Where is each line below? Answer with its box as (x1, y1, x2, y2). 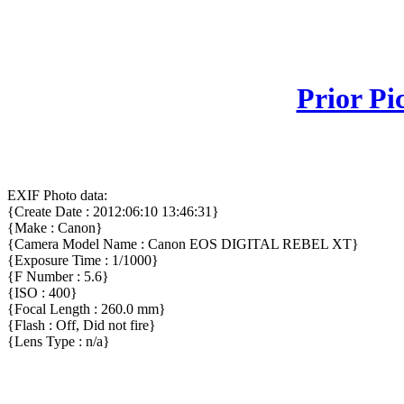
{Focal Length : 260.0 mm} (7, 301, 166, 317)
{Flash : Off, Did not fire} (7, 317, 156, 334)
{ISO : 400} (7, 285, 78, 301)
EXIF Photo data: (7, 188, 107, 204)
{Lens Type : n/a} (7, 334, 110, 350)
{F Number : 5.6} (7, 269, 109, 285)
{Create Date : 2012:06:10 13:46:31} (7, 204, 219, 220)
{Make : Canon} (7, 220, 103, 236)
